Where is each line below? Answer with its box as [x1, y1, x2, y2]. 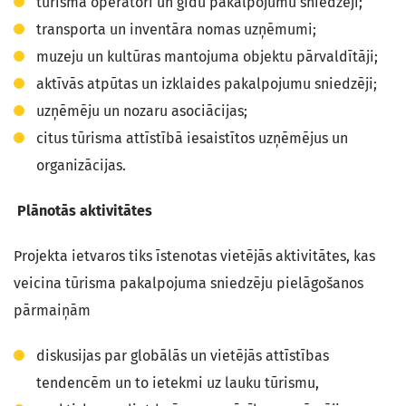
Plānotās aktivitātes [14, 202, 152, 219]
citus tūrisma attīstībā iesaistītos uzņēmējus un [36, 130, 348, 147]
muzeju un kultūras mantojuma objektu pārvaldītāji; [36, 48, 378, 65]
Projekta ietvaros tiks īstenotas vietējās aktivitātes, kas [14, 247, 375, 265]
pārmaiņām [14, 302, 91, 319]
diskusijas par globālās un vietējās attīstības [36, 347, 329, 364]
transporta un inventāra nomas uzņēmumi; [36, 21, 316, 38]
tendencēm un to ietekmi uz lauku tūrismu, [36, 374, 319, 391]
